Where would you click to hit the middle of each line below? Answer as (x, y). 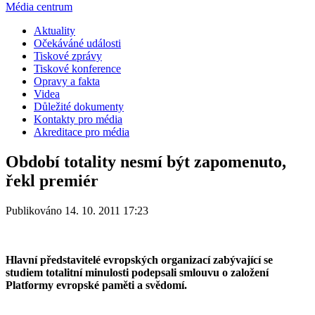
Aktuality (54, 30)
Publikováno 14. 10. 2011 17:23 (77, 210)
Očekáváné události (77, 43)
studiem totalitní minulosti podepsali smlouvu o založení (137, 272)
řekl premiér (52, 180)
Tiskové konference (77, 68)
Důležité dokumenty (79, 106)
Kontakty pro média (78, 119)
